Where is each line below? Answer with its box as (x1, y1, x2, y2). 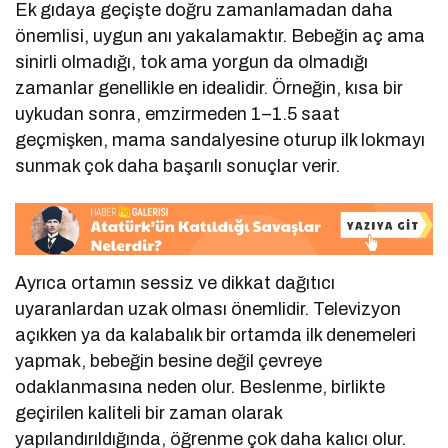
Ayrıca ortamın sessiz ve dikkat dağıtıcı (15, 272, 336, 293)
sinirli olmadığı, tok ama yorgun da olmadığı (15, 52, 369, 73)
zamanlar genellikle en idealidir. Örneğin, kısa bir (15, 78, 404, 99)
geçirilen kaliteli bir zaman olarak (15, 402, 283, 423)
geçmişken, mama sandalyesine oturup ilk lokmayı (15, 130, 426, 151)
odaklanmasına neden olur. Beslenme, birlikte (15, 376, 386, 397)
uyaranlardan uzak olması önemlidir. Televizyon (15, 298, 402, 319)
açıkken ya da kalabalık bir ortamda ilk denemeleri (15, 324, 417, 345)
